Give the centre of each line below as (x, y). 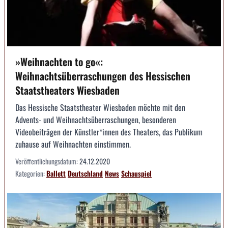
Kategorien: (31, 173)
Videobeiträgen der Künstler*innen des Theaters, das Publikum (109, 132)
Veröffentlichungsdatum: (47, 161)
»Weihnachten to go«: (59, 61)
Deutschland (85, 173)
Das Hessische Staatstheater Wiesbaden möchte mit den (100, 107)
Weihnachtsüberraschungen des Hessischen (103, 76)
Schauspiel (136, 173)
